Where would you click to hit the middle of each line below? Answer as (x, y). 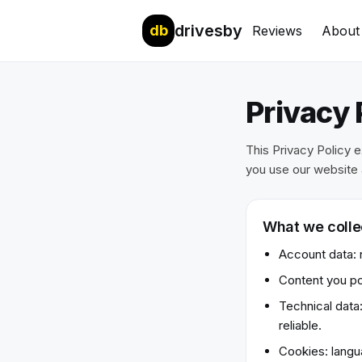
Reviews (277, 31)
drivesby (208, 31)
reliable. (300, 325)
